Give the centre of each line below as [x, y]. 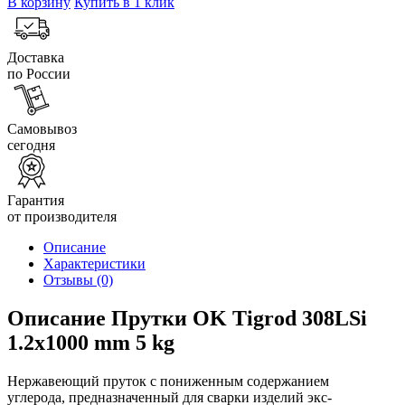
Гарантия [36, 200]
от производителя [62, 216]
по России [39, 73]
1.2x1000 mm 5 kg [91, 342]
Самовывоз [42, 128]
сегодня [31, 145]
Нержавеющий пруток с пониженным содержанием [168, 381]
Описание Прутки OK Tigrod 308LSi [187, 318]
